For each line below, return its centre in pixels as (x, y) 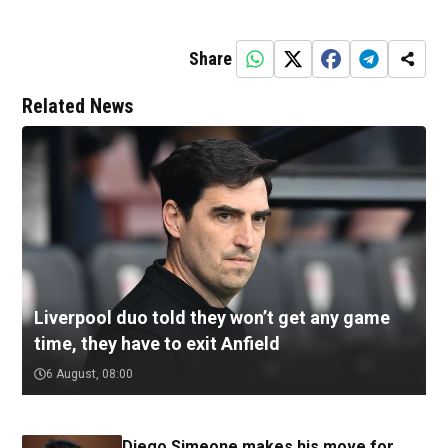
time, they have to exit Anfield (157, 344)
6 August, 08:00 (89, 374)
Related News (77, 106)
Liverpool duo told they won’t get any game (212, 318)
